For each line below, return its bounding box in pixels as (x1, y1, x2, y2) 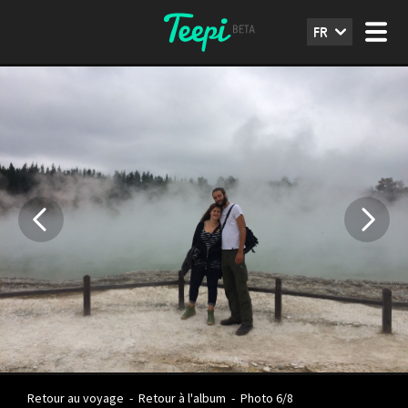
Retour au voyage (27, 390, 124, 406)
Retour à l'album (138, 390, 226, 406)
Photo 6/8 (238, 390, 293, 406)
